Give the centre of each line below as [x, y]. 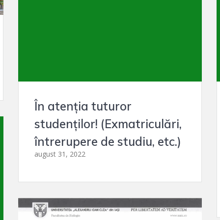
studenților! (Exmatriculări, [108, 124]
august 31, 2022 [60, 154]
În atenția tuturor [83, 106]
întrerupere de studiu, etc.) [108, 141]
